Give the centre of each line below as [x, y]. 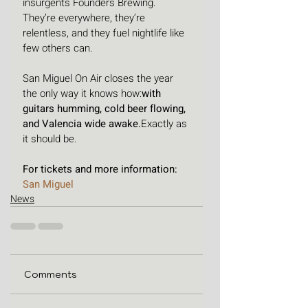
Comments [51, 275]
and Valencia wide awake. [82, 124]
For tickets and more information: [101, 169]
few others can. [58, 48]
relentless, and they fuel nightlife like [105, 33]
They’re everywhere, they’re [85, 18]
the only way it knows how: [82, 94]
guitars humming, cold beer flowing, [106, 109]
